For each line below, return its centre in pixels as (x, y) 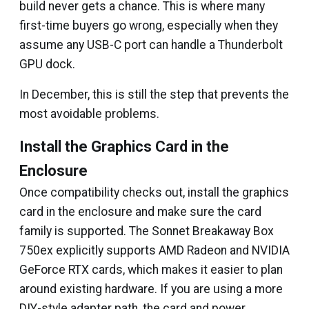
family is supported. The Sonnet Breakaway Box (147, 231)
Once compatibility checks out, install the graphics (154, 192)
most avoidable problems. (89, 114)
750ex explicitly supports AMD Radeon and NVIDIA (154, 250)
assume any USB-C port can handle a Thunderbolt (151, 45)
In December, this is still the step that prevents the (154, 94)
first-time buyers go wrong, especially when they (149, 26)
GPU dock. (47, 64)
